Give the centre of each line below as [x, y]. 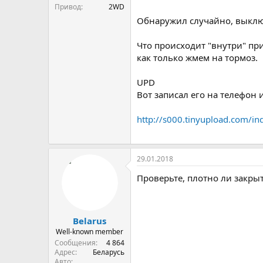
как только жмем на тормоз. [197, 58]
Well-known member [90, 232]
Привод [68, 6]
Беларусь [109, 252]
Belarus [90, 221]
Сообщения [75, 243]
